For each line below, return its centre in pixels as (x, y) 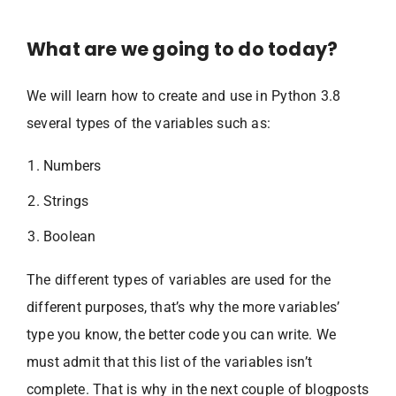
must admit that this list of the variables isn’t (169, 362)
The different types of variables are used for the (179, 279)
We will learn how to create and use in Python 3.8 (184, 95)
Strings (66, 201)
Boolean (70, 236)
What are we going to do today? (183, 49)
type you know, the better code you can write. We (181, 334)
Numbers (72, 165)
